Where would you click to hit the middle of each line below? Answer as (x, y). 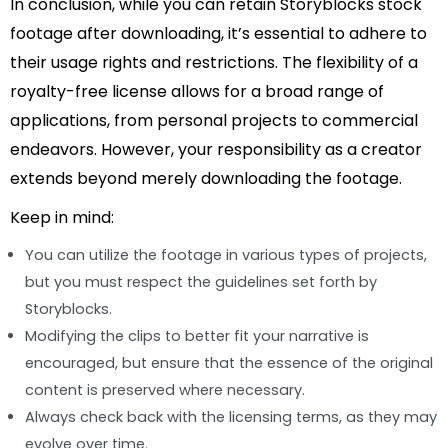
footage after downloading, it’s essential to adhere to (218, 34)
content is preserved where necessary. (165, 390)
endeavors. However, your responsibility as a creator (216, 150)
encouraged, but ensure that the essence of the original (229, 363)
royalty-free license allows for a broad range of (197, 92)
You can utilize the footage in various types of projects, (226, 255)
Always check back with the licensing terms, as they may (231, 417)
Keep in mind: (62, 218)
